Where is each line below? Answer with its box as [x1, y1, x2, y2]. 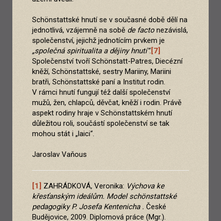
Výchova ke [126, 182, 164, 191]
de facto [127, 26, 154, 35]
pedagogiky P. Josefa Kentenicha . [32, 202, 144, 212]
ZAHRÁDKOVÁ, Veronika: [41, 182, 126, 191]
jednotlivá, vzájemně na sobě [32, 26, 127, 35]
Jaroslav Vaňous [32, 150, 87, 159]
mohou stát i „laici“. [32, 129, 94, 139]
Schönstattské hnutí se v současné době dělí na [32, 15, 187, 25]
